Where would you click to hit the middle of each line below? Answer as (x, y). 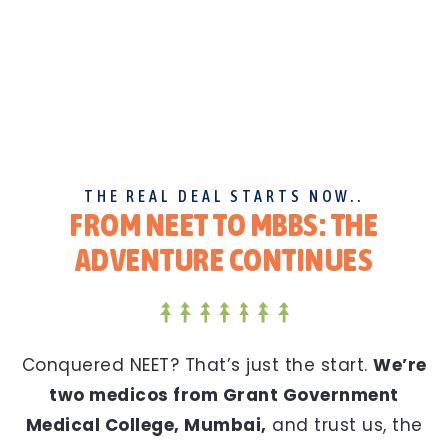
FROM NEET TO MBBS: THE (224, 224)
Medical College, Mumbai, (146, 424)
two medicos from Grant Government (224, 394)
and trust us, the (344, 424)
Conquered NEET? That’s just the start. (197, 364)
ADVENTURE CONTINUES (224, 259)
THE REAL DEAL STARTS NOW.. (224, 195)
